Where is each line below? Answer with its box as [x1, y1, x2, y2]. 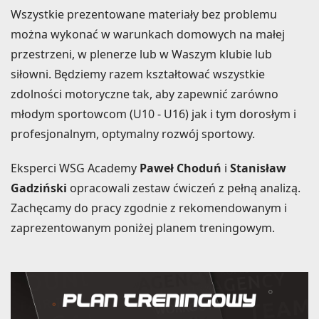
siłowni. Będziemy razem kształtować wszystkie [11, 66, 265, 82]
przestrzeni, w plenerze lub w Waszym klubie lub [11, 46, 272, 62]
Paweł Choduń [140, 159, 221, 176]
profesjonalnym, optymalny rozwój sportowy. [11, 125, 255, 142]
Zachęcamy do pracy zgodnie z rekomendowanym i [11, 199, 287, 216]
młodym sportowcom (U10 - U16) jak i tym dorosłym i [11, 105, 296, 122]
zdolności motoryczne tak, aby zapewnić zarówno [11, 85, 278, 102]
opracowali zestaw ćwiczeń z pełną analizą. [67, 179, 300, 196]
